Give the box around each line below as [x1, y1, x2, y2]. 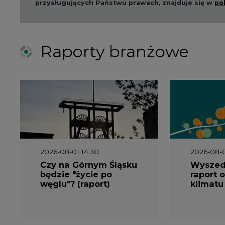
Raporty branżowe [40, 42, 189, 62]
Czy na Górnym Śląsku [40, 160, 137, 170]
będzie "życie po [40, 169, 112, 180]
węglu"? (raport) [40, 179, 110, 189]
